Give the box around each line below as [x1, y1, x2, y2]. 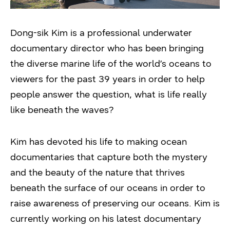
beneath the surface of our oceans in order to [10, 182, 205, 194]
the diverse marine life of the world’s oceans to [10, 57, 212, 69]
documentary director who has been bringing [10, 42, 204, 54]
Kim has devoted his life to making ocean [10, 136, 187, 147]
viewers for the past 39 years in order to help [10, 73, 205, 85]
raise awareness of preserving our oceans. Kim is [10, 197, 220, 209]
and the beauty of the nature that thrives [10, 166, 185, 178]
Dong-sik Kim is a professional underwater [10, 27, 192, 39]
